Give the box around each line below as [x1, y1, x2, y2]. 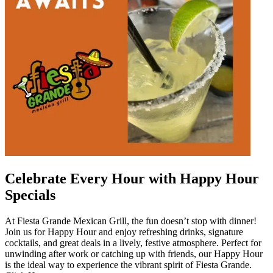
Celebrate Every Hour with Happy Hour [5, 171, 259, 187]
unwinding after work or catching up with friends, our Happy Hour [5, 248, 263, 259]
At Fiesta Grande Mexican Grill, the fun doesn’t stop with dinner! [5, 215, 257, 226]
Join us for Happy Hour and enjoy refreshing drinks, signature [5, 226, 243, 237]
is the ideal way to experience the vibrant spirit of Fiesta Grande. [5, 259, 252, 270]
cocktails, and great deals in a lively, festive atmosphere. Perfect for [5, 237, 261, 248]
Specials [5, 187, 55, 204]
